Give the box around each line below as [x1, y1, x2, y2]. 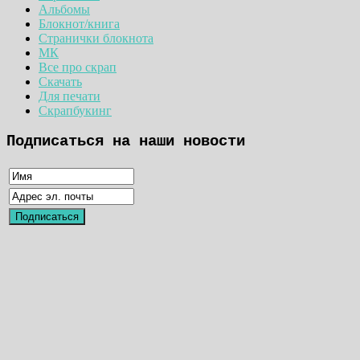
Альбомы [39, 2, 90, 16]
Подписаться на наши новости [6, 133, 245, 151]
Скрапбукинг [39, 103, 112, 117]
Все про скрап [39, 59, 117, 74]
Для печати [39, 88, 100, 103]
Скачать [39, 74, 82, 88]
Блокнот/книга [39, 16, 120, 31]
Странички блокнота [39, 31, 153, 45]
